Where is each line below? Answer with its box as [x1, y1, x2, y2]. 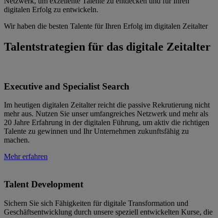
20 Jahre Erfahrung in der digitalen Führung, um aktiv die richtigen [4, 118, 209, 127]
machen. [4, 136, 30, 145]
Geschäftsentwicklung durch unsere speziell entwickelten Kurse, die [4, 207, 213, 216]
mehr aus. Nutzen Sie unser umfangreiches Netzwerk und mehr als [4, 109, 208, 118]
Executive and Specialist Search [4, 81, 129, 91]
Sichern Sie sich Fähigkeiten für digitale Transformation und [4, 199, 188, 207]
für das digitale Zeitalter [85, 40, 211, 54]
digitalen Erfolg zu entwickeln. [4, 5, 98, 14]
